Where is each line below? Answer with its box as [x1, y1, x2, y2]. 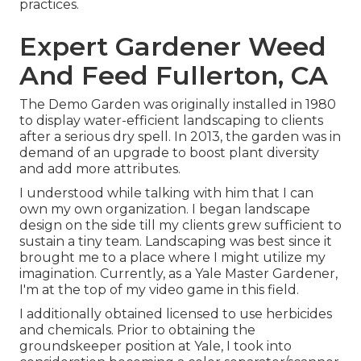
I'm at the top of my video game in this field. [19, 281, 299, 297]
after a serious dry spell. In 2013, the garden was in [19, 128, 341, 144]
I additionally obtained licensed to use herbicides [19, 305, 332, 322]
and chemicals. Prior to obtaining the [19, 322, 255, 338]
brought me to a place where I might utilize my [19, 249, 326, 265]
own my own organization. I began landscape [19, 201, 310, 217]
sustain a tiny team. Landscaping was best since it [19, 233, 332, 249]
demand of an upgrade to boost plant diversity [19, 144, 319, 160]
